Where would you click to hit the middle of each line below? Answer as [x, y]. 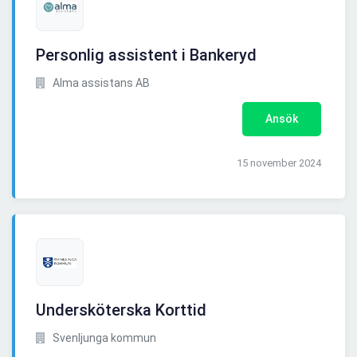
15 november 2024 [279, 163]
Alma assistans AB [100, 83]
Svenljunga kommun [103, 338]
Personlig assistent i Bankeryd [146, 55]
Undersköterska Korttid [121, 310]
